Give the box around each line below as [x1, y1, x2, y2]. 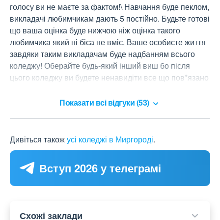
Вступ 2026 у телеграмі [39, 160, 161, 176]
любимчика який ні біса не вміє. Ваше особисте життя [10, 36, 206, 48]
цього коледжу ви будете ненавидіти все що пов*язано [10, 72, 209, 83]
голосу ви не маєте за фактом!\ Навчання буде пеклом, [10, 1, 209, 13]
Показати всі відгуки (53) [59, 97, 151, 109]
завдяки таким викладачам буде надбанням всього [10, 48, 195, 60]
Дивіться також [10, 133, 67, 145]
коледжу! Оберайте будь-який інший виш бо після [10, 60, 190, 72]
